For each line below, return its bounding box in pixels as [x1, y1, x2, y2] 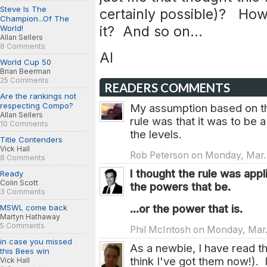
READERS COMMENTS [104, 80, 230, 95]
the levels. [130, 128, 182, 141]
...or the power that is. [130, 202, 243, 215]
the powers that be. [130, 180, 231, 193]
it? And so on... [100, 23, 203, 40]
